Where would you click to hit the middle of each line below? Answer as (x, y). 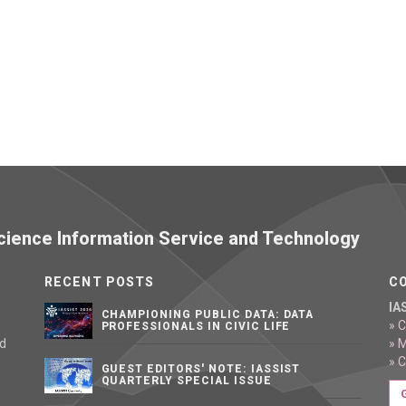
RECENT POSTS (100, 282)
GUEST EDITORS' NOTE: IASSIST (201, 369)
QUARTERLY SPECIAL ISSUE (186, 381)
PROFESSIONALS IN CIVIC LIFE (196, 326)
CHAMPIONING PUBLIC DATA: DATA (208, 314)
